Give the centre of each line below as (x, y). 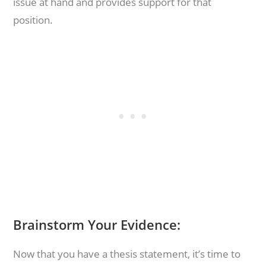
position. (33, 20)
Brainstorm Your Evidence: (97, 224)
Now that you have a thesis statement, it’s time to (127, 254)
